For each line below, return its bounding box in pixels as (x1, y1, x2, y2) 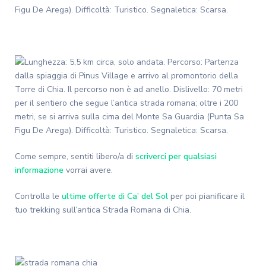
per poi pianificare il (168, 191, 245, 202)
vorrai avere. (64, 164, 113, 176)
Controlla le (15, 191, 62, 202)
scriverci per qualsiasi (135, 151, 217, 163)
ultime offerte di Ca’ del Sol (62, 191, 168, 202)
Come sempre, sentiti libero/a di (15, 151, 135, 163)
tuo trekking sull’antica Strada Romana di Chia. (15, 204, 191, 216)
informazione (15, 164, 64, 176)
